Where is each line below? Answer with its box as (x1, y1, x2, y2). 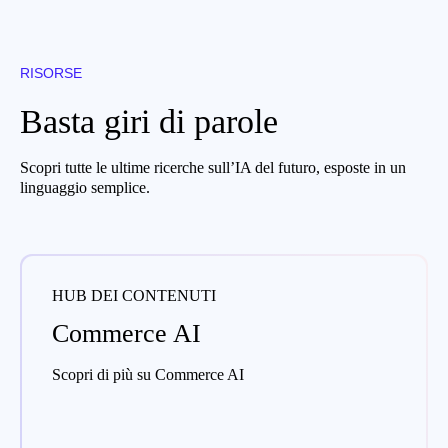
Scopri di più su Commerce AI (52, 365, 244, 383)
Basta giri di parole (20, 102, 278, 140)
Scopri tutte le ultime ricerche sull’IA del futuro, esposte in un (20, 158, 406, 176)
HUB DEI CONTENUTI (52, 286, 216, 304)
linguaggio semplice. (20, 178, 150, 196)
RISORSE (20, 64, 82, 81)
